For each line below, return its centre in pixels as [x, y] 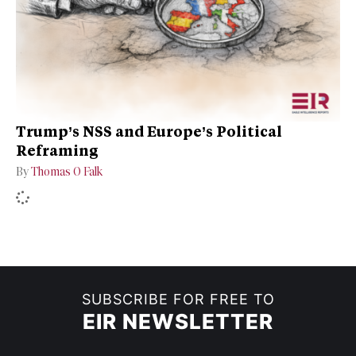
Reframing [57, 151]
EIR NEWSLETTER [178, 322]
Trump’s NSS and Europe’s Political [149, 132]
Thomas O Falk [67, 172]
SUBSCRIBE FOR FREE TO [178, 300]
